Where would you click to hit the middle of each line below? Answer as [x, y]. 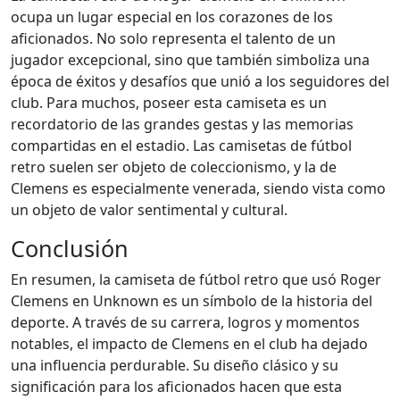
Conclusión [70, 248]
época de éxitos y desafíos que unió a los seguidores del [200, 81]
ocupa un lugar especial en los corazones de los [172, 17]
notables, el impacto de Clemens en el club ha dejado [189, 344]
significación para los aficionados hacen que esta [176, 387]
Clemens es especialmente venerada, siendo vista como [198, 188]
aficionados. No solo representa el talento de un [173, 38]
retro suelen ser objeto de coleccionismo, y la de [174, 167]
